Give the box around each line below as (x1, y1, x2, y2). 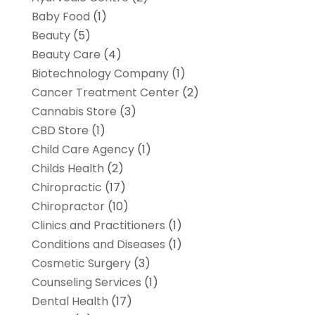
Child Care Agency (31, 141, 134, 157)
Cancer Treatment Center (31, 84, 179, 101)
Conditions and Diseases (31, 236, 165, 252)
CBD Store (31, 122, 89, 139)
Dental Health (31, 292, 108, 309)
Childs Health (31, 160, 104, 176)
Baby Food (31, 8, 90, 25)
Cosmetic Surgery (31, 255, 131, 271)
